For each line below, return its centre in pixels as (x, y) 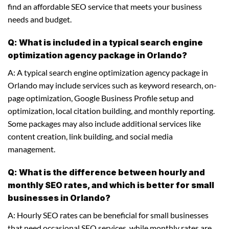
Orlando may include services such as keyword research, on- (112, 85)
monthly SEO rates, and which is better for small (111, 185)
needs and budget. (40, 19)
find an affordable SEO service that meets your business (105, 7)
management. (31, 149)
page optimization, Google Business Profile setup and (101, 98)
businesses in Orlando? (59, 198)
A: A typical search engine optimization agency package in (108, 72)
